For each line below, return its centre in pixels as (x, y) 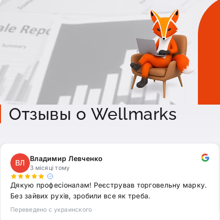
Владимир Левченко (67, 158)
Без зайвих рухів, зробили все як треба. (81, 196)
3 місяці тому (50, 167)
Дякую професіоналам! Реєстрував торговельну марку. (109, 185)
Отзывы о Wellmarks (93, 114)
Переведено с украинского (51, 209)
